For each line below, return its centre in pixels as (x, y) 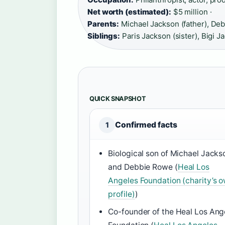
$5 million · (191, 12)
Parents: (103, 24)
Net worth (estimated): (129, 12)
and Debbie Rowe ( (143, 167)
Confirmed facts (146, 125)
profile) (122, 194)
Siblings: (104, 36)
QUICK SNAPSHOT (118, 98)
